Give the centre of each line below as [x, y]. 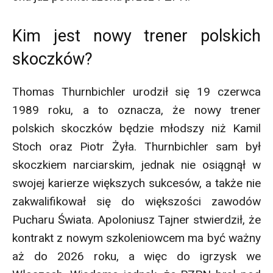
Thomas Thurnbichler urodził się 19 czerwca [136, 91]
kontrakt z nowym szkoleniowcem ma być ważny [136, 238]
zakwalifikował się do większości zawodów [136, 201]
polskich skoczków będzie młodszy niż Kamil [136, 128]
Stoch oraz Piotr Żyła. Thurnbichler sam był [136, 146]
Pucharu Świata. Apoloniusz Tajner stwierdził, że [136, 219]
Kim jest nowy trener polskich [136, 36]
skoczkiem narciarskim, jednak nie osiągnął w [136, 165]
